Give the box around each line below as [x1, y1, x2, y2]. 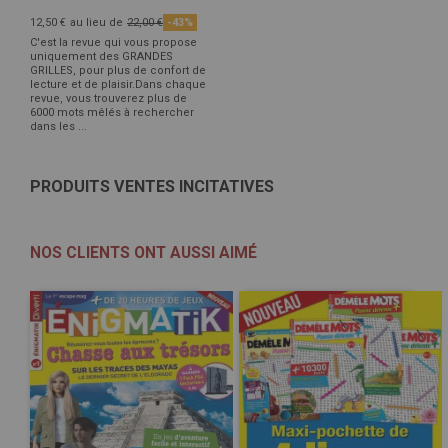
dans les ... [30, 120, 87, 134]
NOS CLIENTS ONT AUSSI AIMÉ [30, 243, 257, 263]
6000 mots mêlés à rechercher [30, 106, 194, 120]
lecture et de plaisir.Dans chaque [30, 78, 206, 92]
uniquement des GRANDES [30, 50, 173, 64]
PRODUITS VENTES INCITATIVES [30, 177, 274, 197]
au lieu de [70, 16, 123, 30]
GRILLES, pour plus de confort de [30, 64, 206, 78]
